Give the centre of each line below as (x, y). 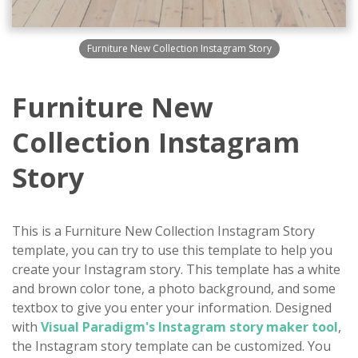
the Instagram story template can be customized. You (171, 346)
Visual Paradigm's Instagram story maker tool (189, 327)
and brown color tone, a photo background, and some (174, 288)
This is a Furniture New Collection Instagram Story (163, 231)
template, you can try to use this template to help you (172, 250)
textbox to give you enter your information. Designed (172, 308)
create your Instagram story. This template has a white (176, 269)
